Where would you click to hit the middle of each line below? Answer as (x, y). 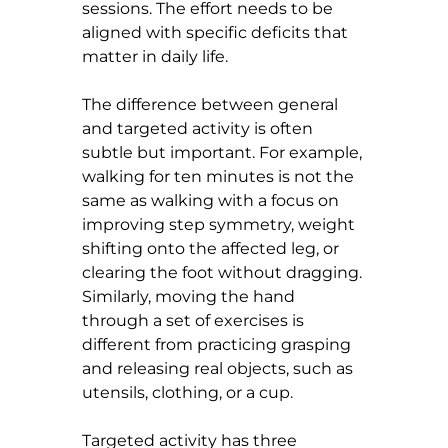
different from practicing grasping (218, 344)
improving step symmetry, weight (220, 224)
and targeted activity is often (199, 128)
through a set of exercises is (195, 320)
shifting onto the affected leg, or (212, 248)
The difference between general (212, 104)
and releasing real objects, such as (219, 368)
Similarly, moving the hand (190, 296)
